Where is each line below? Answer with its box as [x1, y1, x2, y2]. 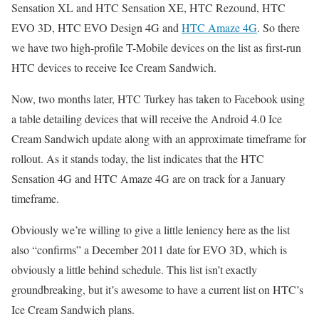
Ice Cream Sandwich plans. [11, 301, 135, 317]
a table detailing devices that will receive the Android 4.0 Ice [11, 110, 282, 126]
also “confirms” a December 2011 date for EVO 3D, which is [11, 241, 287, 257]
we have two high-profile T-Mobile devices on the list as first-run [11, 39, 301, 55]
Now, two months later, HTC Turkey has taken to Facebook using [11, 90, 305, 106]
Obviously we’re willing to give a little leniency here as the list [11, 221, 290, 237]
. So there [257, 19, 300, 35]
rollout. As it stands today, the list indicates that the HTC [11, 150, 264, 166]
